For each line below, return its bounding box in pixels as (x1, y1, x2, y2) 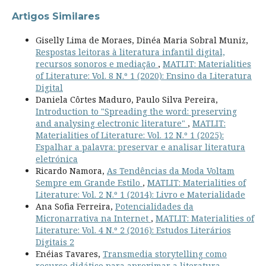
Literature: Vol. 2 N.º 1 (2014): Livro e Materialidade (35, 188, 245, 200)
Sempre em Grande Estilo (35, 176, 142, 188)
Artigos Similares (11, 10, 100, 22)
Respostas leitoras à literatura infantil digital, (35, 46, 225, 58)
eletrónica (35, 153, 78, 164)
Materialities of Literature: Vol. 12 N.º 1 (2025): (35, 129, 224, 141)
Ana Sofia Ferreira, (35, 200, 115, 212)
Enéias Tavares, (35, 248, 103, 259)
